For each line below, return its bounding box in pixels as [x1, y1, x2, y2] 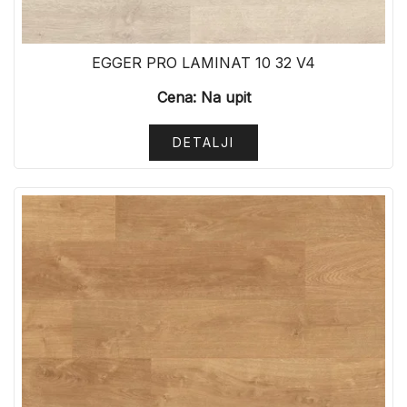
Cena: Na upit [156, 88, 251, 107]
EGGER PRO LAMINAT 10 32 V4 [92, 54, 315, 73]
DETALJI [173, 134, 234, 151]
